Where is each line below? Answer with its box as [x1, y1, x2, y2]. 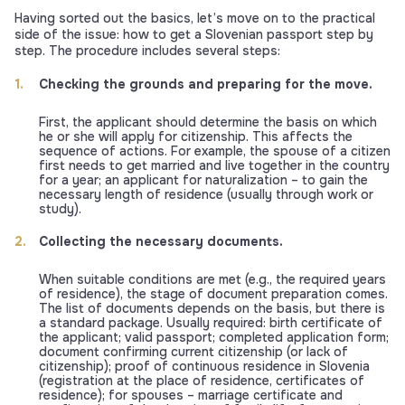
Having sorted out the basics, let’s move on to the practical [14, 10, 375, 27]
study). [39, 201, 81, 218]
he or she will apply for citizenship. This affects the [39, 128, 353, 146]
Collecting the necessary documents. [39, 233, 283, 250]
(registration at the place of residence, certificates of [39, 372, 364, 390]
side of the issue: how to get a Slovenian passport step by [14, 26, 373, 43]
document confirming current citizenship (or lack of [39, 344, 348, 361]
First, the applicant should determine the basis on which [39, 114, 377, 131]
